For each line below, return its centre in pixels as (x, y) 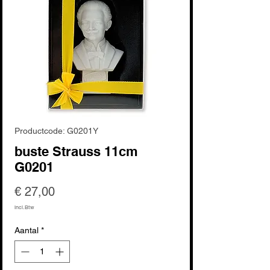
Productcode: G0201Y (56, 130)
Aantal (27, 230)
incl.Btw (24, 207)
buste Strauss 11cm (76, 151)
